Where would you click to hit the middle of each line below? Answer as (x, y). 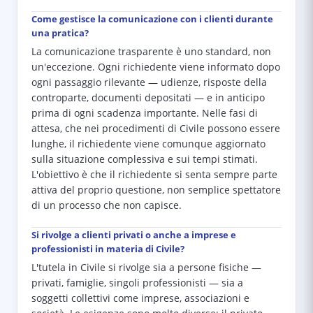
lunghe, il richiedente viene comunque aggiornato (148, 144)
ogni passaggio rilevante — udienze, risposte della (149, 82)
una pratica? (60, 33)
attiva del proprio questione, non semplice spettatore (156, 190)
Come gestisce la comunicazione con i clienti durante (152, 19)
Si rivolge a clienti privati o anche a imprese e (134, 235)
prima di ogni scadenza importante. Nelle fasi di (145, 113)
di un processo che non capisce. (107, 205)
